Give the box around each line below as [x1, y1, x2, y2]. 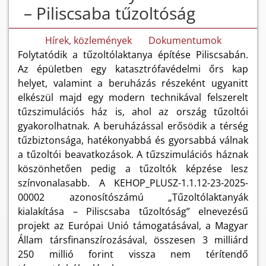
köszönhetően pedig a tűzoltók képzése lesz [18, 162, 248, 176]
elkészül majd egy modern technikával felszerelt [18, 91, 248, 104]
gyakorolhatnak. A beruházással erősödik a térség [18, 119, 248, 133]
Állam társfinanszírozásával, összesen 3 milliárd [18, 233, 248, 247]
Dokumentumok [148, 34, 221, 47]
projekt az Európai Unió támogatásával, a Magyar [18, 219, 248, 233]
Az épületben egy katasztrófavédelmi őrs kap [18, 62, 248, 76]
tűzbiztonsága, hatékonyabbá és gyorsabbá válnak [18, 134, 248, 147]
